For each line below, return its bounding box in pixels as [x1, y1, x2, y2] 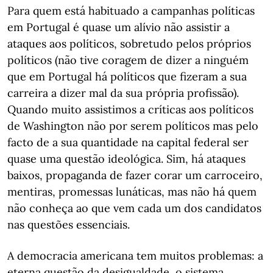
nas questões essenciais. [7, 218, 130, 232]
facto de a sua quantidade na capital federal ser [7, 135, 249, 149]
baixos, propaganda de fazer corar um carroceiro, [7, 168, 263, 182]
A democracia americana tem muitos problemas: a [7, 249, 263, 263]
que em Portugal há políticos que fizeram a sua [7, 69, 247, 83]
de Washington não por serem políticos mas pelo [7, 119, 258, 133]
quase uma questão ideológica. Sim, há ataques [7, 152, 246, 166]
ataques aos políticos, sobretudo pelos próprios [7, 37, 251, 51]
